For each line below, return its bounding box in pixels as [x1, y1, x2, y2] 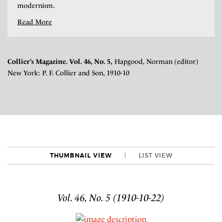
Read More [17, 18, 52, 26]
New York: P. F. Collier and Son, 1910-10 [7, 69, 129, 77]
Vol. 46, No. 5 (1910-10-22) [57, 192, 165, 204]
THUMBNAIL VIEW [50, 152, 112, 160]
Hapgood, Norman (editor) [112, 57, 198, 66]
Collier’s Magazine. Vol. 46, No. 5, [7, 57, 112, 66]
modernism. [17, 1, 55, 10]
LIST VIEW [138, 152, 172, 160]
